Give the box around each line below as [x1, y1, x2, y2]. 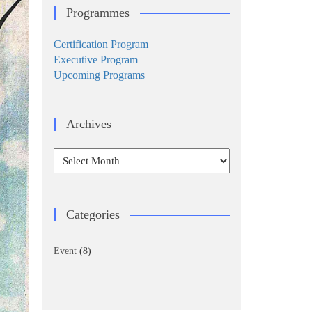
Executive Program [54, 54, 138, 65]
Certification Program [54, 38, 148, 50]
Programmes [66, 6, 130, 19]
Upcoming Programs [54, 69, 145, 81]
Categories [66, 208, 120, 221]
